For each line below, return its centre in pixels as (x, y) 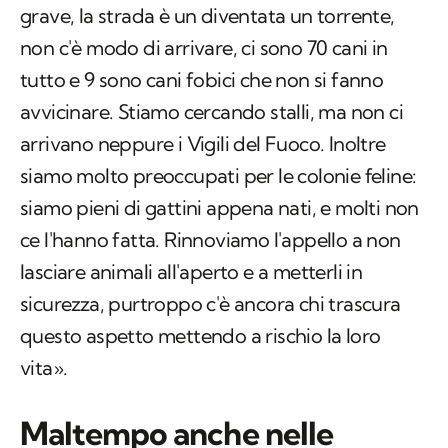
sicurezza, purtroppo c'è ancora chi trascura (210, 304)
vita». (44, 368)
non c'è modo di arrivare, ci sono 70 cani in (204, 48)
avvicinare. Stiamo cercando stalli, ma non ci (211, 112)
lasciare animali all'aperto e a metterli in (191, 272)
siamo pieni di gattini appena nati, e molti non (219, 208)
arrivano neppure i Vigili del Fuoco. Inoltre (203, 144)
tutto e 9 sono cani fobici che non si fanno (202, 80)
